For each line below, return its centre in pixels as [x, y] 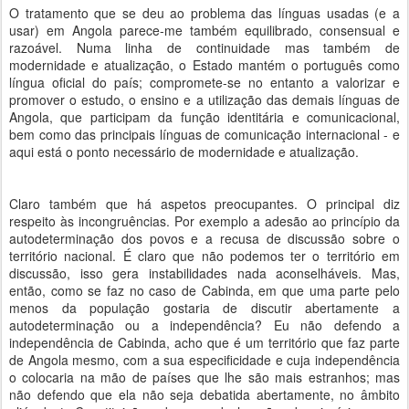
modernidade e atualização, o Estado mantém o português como [204, 65]
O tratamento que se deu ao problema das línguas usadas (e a [204, 13]
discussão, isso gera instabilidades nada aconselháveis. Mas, [204, 273]
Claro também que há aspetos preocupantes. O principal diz [204, 204]
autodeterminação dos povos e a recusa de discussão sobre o [204, 238]
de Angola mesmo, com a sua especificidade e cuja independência [204, 360]
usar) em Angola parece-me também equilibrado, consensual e [204, 30]
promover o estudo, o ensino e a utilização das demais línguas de [204, 100]
